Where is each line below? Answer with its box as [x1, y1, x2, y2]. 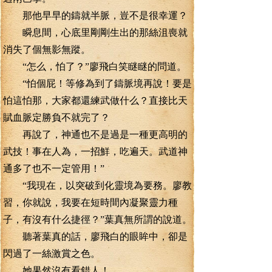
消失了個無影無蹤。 [3, 44, 90, 55]
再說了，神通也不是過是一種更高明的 [3, 129, 188, 140]
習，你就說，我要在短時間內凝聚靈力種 [3, 197, 178, 208]
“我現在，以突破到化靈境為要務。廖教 [3, 180, 192, 191]
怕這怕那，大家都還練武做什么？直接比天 [3, 95, 188, 106]
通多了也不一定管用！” [3, 163, 104, 174]
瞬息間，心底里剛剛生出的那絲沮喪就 [3, 27, 188, 38]
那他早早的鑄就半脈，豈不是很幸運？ [3, 10, 188, 21]
